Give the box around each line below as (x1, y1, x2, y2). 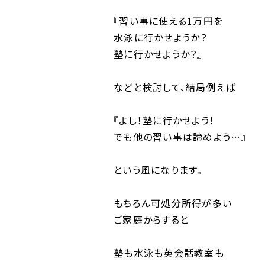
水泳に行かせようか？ (114, 30, 208, 44)
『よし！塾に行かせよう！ (114, 113, 215, 127)
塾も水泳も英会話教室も (114, 245, 224, 260)
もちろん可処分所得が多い (114, 196, 232, 210)
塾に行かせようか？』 (114, 47, 203, 61)
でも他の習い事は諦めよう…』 (114, 130, 247, 144)
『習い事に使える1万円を (114, 14, 223, 28)
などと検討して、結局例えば (114, 80, 236, 94)
